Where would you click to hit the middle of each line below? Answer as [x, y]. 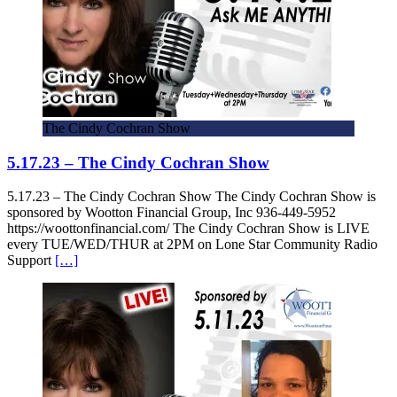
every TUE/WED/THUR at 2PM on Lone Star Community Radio [194, 245]
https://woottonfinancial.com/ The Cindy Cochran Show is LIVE [188, 229]
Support [31, 261]
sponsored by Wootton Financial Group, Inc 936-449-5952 [171, 213]
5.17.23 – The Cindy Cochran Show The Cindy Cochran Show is [191, 197]
